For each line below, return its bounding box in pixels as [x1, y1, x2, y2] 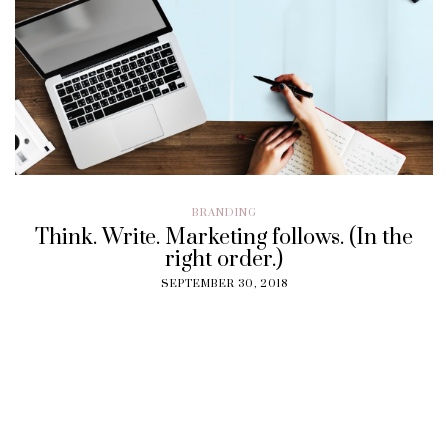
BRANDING [191, 206, 257, 221]
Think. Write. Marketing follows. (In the [35, 224, 413, 252]
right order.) [165, 246, 283, 274]
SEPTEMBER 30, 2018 [160, 277, 288, 292]
